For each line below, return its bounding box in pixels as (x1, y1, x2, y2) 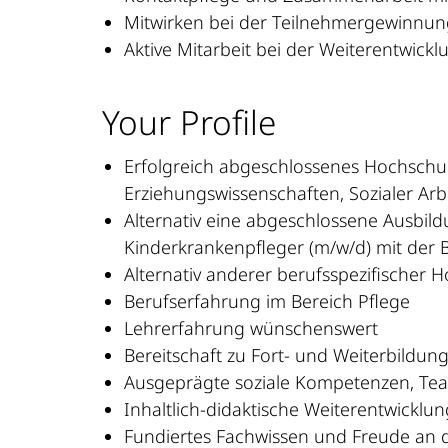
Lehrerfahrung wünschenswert (124, 316, 378, 340)
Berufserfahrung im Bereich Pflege (124, 289, 410, 313)
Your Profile (102, 98, 276, 145)
